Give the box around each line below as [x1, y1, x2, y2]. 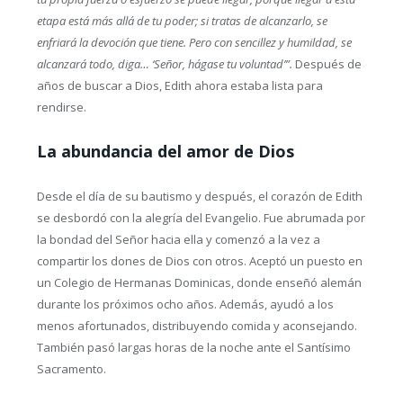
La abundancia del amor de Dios [36, 140, 294, 163]
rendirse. [36, 99, 86, 116]
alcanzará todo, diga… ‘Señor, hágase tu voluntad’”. [36, 56, 292, 73]
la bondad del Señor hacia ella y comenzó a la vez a [36, 231, 320, 248]
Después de [291, 56, 362, 73]
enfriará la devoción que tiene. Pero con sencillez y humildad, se [36, 34, 352, 51]
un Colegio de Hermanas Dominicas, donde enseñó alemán [36, 274, 362, 291]
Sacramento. [36, 361, 106, 378]
